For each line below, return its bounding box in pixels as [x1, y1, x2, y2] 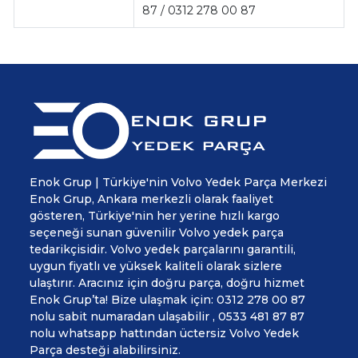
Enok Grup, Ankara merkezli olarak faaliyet [30, 191, 273, 206]
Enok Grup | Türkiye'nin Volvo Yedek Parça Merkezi [30, 174, 327, 189]
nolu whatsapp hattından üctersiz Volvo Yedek [30, 325, 299, 340]
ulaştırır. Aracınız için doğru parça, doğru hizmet [30, 275, 304, 290]
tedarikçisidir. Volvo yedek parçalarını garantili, [30, 241, 296, 257]
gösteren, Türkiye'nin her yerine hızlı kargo [30, 208, 280, 223]
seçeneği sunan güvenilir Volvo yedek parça [30, 225, 284, 240]
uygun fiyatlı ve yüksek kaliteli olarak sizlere [30, 258, 282, 273]
